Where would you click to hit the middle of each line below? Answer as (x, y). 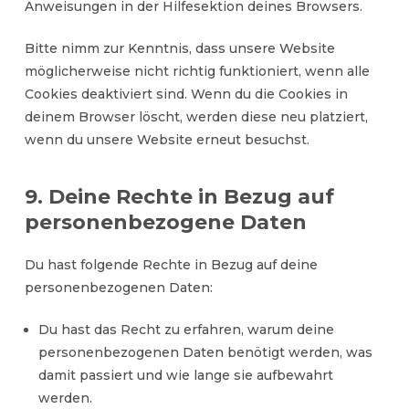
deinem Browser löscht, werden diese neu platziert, (196, 117)
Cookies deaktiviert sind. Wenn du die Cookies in (186, 94)
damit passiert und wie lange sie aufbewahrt (185, 375)
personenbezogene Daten (165, 222)
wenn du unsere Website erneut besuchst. (167, 140)
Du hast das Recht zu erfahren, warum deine (186, 330)
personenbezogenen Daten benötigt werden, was (205, 352)
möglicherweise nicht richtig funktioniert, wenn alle (197, 71)
